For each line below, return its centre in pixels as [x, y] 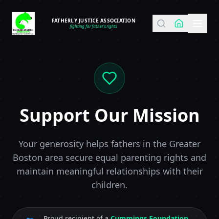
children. [109, 185]
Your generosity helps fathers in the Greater [109, 144]
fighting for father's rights [94, 26]
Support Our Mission [109, 115]
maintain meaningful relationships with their [109, 171]
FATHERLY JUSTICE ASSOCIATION [93, 21]
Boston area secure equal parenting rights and [109, 157]
